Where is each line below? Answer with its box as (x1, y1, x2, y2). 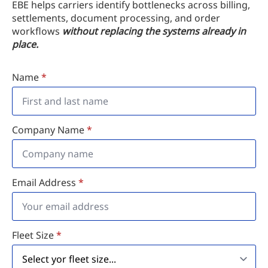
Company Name (12, 123, 84, 136)
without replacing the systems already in (62, 24, 246, 38)
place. (12, 37, 38, 51)
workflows (12, 24, 62, 38)
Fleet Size (12, 228, 54, 242)
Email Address (12, 175, 76, 189)
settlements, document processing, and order (12, 11, 220, 25)
